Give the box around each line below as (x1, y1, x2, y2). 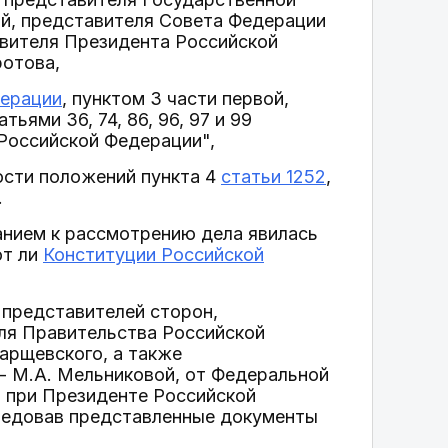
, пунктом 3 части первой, (62, 88, 289, 109)
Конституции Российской (43, 244, 264, 265)
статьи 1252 (221, 166, 326, 187)
